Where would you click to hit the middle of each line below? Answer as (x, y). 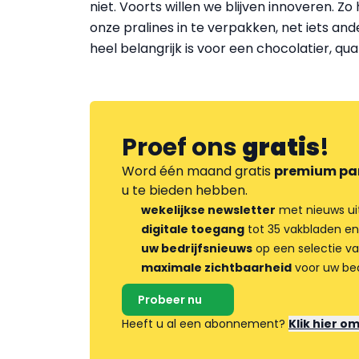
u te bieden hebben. (185, 190)
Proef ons (182, 147)
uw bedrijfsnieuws (197, 248)
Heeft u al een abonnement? (205, 324)
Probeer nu (170, 300)
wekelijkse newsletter (208, 210)
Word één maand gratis (198, 171)
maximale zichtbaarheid (216, 268)
